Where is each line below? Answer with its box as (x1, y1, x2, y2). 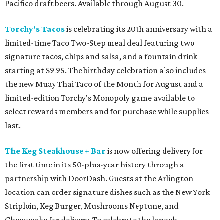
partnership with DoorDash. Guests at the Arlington (5, 173, 193, 184)
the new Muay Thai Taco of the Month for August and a (5, 79, 203, 89)
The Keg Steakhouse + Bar (5, 146, 106, 156)
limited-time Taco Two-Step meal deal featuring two (5, 38, 194, 48)
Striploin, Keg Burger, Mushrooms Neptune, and (5, 201, 179, 211)
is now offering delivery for (106, 146, 203, 156)
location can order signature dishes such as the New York (5, 187, 210, 197)
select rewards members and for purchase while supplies (5, 107, 209, 117)
